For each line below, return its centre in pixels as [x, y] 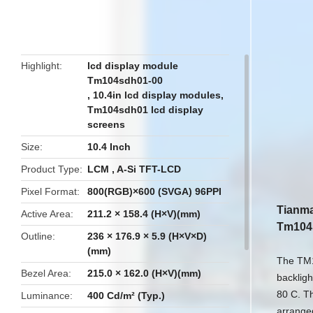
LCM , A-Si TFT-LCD [134, 169]
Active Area [46, 214]
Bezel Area [45, 273]
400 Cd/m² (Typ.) [126, 296]
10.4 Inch [109, 147]
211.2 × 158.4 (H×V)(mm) [144, 214]
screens [107, 124]
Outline [37, 236]
